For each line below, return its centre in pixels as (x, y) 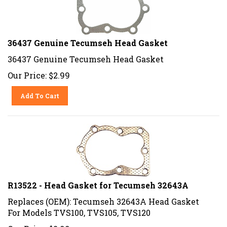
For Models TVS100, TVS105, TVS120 (79, 209)
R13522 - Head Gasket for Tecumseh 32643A (98, 181)
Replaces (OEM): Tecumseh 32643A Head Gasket (103, 198)
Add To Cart (40, 92)
